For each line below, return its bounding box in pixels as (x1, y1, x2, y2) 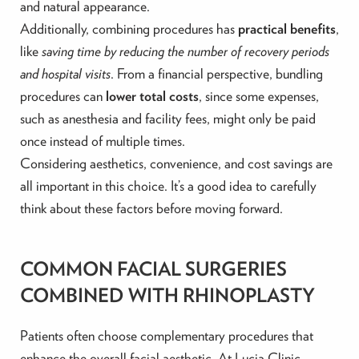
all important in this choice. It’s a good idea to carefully (19, 177, 317, 195)
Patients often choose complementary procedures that (19, 327, 313, 345)
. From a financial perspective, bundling (110, 65, 323, 83)
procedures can (19, 87, 106, 105)
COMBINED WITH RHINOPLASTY (19, 284, 315, 307)
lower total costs (105, 87, 199, 105)
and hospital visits (19, 65, 111, 83)
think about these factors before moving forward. (19, 200, 283, 217)
